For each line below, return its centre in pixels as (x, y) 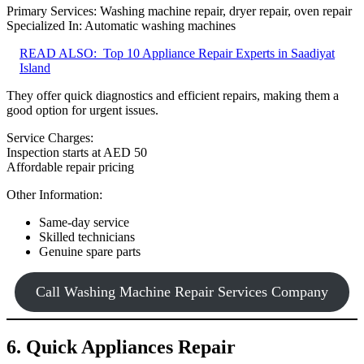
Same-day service (84, 223)
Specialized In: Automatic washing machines (121, 26)
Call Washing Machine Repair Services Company (182, 292)
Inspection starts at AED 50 (77, 153)
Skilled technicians (87, 237)
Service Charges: (50, 138)
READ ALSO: (58, 54)
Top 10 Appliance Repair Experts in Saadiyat (219, 54)
